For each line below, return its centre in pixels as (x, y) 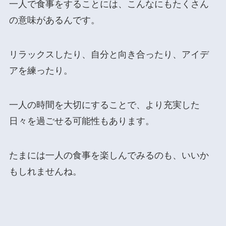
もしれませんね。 (45, 171)
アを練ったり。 (41, 71)
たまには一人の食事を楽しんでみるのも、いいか (109, 155)
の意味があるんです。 (54, 20)
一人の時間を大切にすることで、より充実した (104, 105)
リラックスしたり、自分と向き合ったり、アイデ (109, 55)
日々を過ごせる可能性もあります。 (81, 121)
